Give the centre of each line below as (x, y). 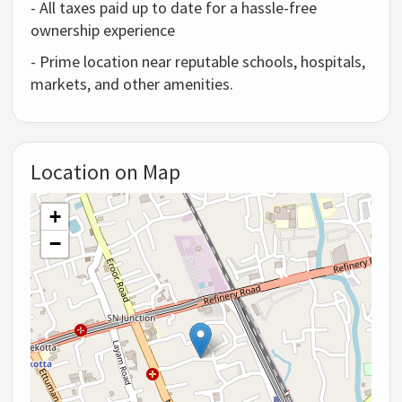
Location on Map (106, 172)
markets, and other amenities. (132, 84)
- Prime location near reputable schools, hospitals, (198, 62)
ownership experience (103, 31)
